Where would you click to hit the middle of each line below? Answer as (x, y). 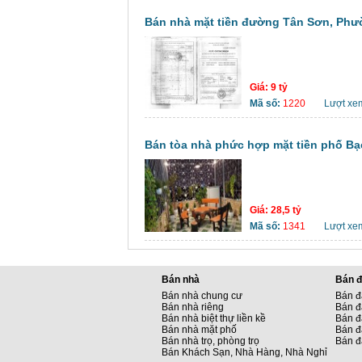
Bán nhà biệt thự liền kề (214, 318)
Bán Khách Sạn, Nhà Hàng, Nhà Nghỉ (244, 352)
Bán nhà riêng (193, 307)
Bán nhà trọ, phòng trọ (210, 341)
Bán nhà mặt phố (199, 330)
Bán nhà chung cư (202, 296)
